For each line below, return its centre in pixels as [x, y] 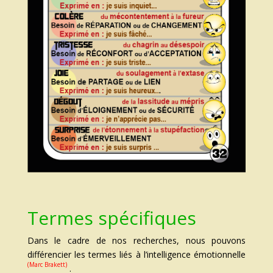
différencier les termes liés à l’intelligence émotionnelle [136, 255]
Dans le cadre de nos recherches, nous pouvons [136, 241]
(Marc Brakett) [47, 265]
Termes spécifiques [112, 218]
